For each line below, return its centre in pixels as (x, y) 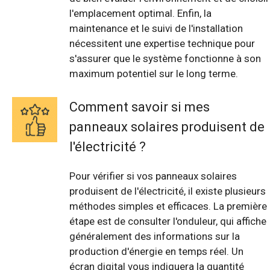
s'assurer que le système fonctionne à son (165, 59)
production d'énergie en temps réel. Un (156, 251)
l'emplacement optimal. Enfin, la (140, 14)
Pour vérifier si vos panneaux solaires (153, 176)
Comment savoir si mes (140, 107)
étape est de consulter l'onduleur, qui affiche (168, 221)
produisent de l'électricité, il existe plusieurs (168, 191)
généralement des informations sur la (155, 236)
